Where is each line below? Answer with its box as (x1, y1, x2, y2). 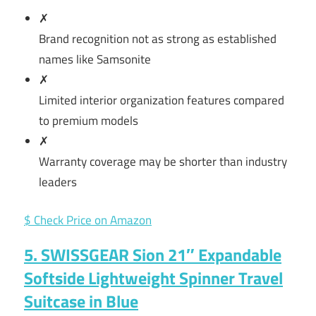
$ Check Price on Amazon (24, 211, 152, 230)
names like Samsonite (39, 49, 152, 68)
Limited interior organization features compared (39, 90, 285, 109)
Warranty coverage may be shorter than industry (39, 152, 288, 171)
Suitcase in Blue (24, 288, 138, 315)
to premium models (39, 111, 139, 130)
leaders (39, 172, 78, 191)
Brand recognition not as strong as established (39, 29, 277, 48)
